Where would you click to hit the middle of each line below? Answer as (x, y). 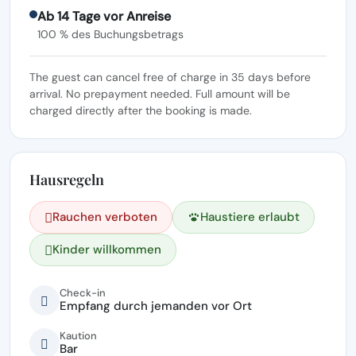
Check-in (83, 293)
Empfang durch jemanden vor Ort (156, 306)
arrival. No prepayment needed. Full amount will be (160, 93)
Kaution (78, 336)
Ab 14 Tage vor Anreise (104, 16)
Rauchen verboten (105, 217)
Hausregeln (67, 179)
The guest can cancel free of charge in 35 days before (170, 77)
